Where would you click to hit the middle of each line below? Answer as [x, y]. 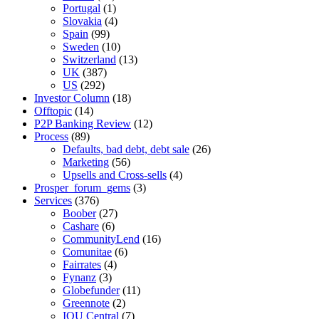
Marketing [86, 162]
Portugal [82, 8]
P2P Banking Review [83, 124]
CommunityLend [101, 239]
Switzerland [89, 59]
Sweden [81, 47]
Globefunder [91, 290]
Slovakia [82, 21]
